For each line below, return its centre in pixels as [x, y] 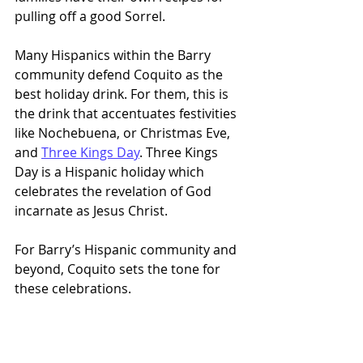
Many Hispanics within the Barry [114, 55]
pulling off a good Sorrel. [90, 16]
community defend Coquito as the [120, 75]
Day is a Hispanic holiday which [111, 172]
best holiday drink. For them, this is [123, 94]
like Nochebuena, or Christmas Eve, [124, 133]
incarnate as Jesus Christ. [91, 211]
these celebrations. [75, 288]
